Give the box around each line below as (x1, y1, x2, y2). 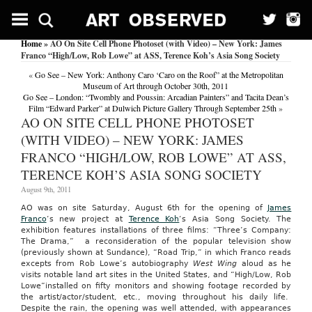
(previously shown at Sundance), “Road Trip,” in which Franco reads (20, 248, 292, 257)
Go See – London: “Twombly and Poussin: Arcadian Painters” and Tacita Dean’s (22, 91, 289, 102)
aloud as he (241, 259, 292, 268)
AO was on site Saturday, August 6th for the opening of (20, 203, 268, 212)
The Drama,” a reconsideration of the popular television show (20, 237, 292, 246)
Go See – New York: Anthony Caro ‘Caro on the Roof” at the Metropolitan (34, 69, 283, 80)
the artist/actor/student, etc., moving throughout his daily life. (20, 292, 292, 302)
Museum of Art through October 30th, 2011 (83, 80, 229, 91)
